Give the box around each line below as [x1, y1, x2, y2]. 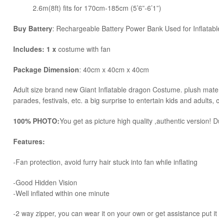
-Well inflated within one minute [13, 188, 109, 198]
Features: [13, 136, 45, 147]
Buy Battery [13, 23, 52, 33]
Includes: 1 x [13, 44, 58, 54]
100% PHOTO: [13, 116, 60, 126]
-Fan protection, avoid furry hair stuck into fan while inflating [13, 156, 197, 167]
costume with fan [58, 44, 110, 54]
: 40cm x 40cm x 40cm [79, 64, 149, 74]
